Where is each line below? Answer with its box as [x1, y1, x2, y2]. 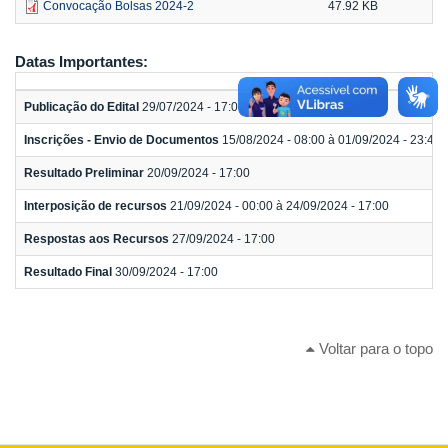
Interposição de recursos [24, 199, 170, 214]
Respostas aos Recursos [24, 232, 172, 247]
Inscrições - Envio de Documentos [24, 133, 222, 148]
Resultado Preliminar [24, 166, 147, 181]
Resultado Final [24, 265, 115, 280]
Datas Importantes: [15, 53, 152, 71]
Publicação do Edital [24, 100, 142, 115]
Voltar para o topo [315, 339, 433, 357]
